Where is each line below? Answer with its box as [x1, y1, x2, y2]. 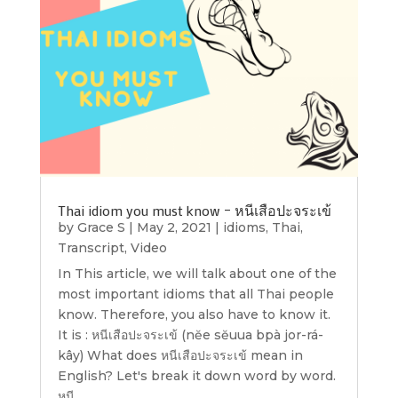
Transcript [57, 240, 124, 257]
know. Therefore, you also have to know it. [57, 306, 330, 323]
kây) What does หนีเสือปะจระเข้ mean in [57, 347, 303, 364]
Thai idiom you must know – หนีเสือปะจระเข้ [57, 201, 331, 220]
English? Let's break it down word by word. [57, 368, 336, 385]
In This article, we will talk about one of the [57, 266, 337, 283]
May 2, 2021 [136, 219, 211, 236]
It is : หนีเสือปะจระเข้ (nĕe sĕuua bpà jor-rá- [57, 327, 323, 344]
